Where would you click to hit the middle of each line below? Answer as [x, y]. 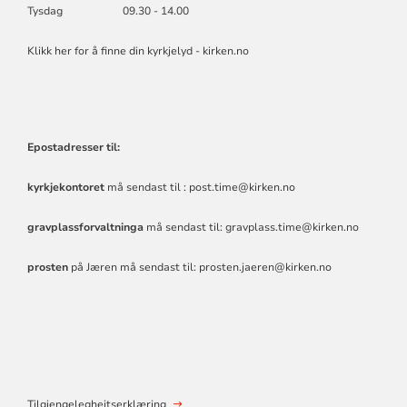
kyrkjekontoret [65, 187]
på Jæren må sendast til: [133, 267]
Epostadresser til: [73, 147]
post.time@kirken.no [242, 187]
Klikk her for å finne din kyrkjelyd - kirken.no [138, 50]
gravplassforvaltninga [85, 227]
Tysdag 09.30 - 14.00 [109, 10]
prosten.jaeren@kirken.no [265, 267]
